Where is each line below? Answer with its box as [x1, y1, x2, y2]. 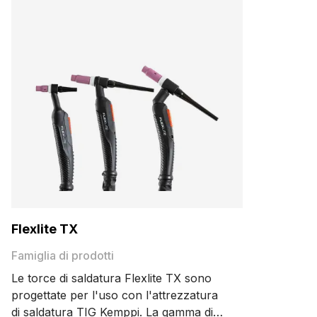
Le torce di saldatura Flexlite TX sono [11, 271, 212, 285]
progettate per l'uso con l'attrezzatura [11, 288, 218, 302]
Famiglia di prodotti [11, 248, 114, 263]
